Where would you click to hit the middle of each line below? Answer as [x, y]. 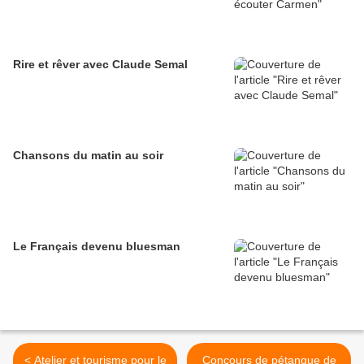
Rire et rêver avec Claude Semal [100, 65]
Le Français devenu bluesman [97, 247]
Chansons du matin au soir [88, 156]
